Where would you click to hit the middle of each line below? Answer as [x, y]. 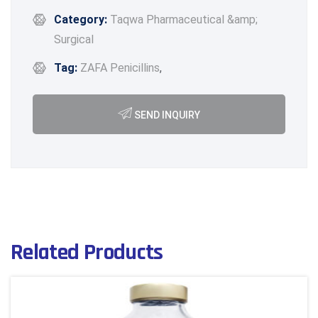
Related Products [87, 252]
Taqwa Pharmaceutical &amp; [184, 20]
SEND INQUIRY [166, 115]
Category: [81, 20]
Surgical [74, 39]
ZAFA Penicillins [120, 68]
